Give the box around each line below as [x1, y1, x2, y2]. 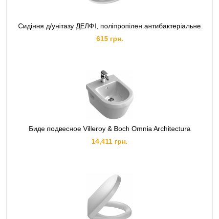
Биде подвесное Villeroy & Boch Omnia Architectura [28, 125, 191, 132]
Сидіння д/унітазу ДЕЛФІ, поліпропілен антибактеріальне [18, 22, 201, 30]
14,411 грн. [91, 137, 128, 145]
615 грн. [96, 35, 123, 43]
